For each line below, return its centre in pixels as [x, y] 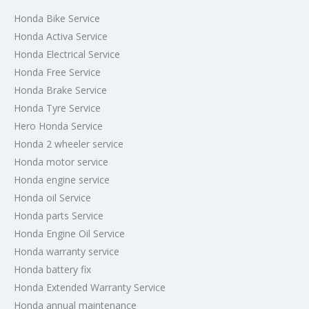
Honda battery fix [52, 269]
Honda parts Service [59, 216]
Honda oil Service [52, 198]
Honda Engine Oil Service [69, 233]
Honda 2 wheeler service [69, 144]
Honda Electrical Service [67, 54]
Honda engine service [62, 180]
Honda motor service [61, 162]
